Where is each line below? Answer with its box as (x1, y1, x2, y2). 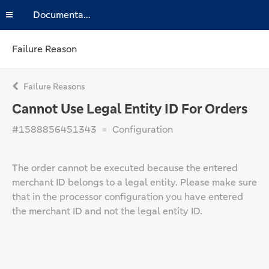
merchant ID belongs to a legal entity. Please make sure (12, 176, 257, 189)
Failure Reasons (22, 81, 85, 92)
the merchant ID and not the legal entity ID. (12, 205, 202, 217)
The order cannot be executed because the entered (12, 162, 238, 174)
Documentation (83, 8, 91, 21)
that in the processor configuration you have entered (12, 190, 243, 203)
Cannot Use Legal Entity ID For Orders (12, 100, 247, 118)
